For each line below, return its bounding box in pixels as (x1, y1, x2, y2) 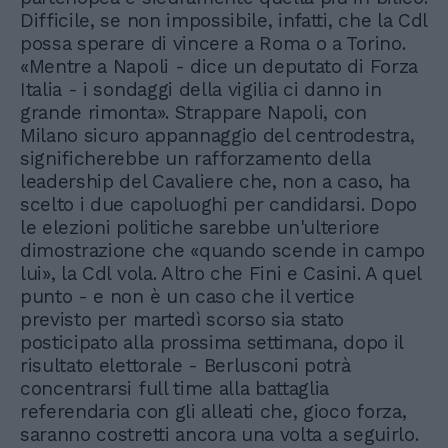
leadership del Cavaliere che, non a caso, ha (20, 170, 410, 194)
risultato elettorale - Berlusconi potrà (20, 354, 351, 378)
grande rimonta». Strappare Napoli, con (20, 101, 367, 125)
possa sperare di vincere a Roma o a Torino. (20, 32, 406, 56)
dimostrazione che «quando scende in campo (20, 239, 425, 263)
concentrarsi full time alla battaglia (20, 377, 330, 401)
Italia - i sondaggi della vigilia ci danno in (20, 78, 382, 102)
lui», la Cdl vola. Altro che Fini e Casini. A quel (20, 262, 421, 286)
